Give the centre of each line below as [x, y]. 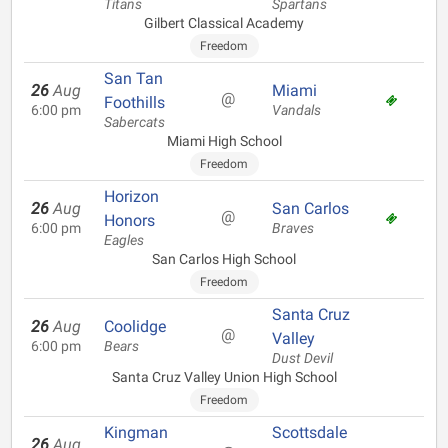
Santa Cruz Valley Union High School [224, 377]
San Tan [133, 78]
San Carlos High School [224, 259]
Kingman [136, 432]
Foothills [134, 102]
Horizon [131, 196]
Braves [293, 228]
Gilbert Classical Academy [224, 23]
